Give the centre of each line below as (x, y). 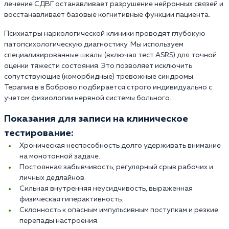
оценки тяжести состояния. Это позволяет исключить (98, 66)
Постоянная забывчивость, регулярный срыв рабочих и (116, 167)
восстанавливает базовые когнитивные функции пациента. (107, 15)
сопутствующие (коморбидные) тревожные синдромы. (99, 76)
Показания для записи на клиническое (96, 119)
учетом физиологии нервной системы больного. (88, 98)
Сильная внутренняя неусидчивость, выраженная (106, 188)
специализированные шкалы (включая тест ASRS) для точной (110, 55)
